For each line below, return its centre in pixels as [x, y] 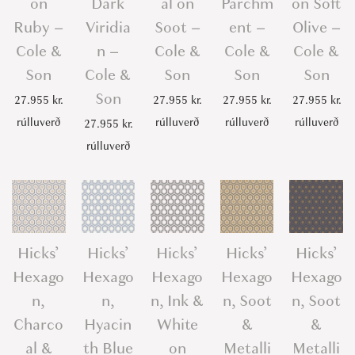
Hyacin [108, 325]
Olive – [316, 27]
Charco [39, 325]
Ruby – [39, 27]
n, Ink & [177, 301]
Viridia [108, 27]
